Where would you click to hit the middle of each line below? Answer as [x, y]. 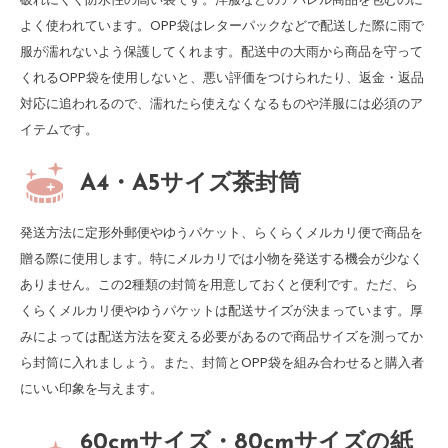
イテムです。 [59, 130]
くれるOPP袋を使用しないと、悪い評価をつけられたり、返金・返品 [222, 78]
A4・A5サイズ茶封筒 [190, 184]
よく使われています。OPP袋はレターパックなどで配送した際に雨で [222, 26]
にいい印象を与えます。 [91, 389]
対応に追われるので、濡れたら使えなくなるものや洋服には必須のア [221, 104]
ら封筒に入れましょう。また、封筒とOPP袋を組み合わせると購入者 [222, 363]
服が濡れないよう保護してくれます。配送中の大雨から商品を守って [221, 52]
